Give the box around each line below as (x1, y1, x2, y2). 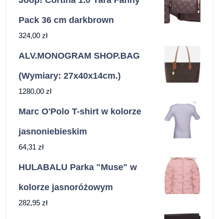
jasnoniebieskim (19, 127, 87, 137)
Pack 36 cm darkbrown (19, 15, 114, 25)
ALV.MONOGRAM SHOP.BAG (19, 51, 140, 61)
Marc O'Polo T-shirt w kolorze (19, 107, 141, 117)
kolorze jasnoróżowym (19, 182, 113, 193)
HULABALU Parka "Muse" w (19, 162, 137, 173)
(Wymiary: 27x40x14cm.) (19, 71, 121, 81)
